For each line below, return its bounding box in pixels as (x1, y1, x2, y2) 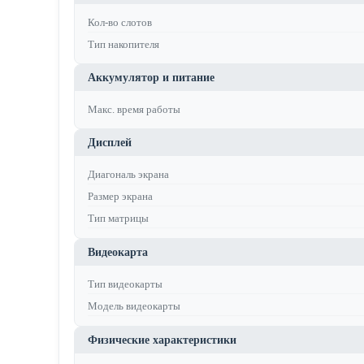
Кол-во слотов (88, 16, 152, 28)
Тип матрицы (88, 212, 149, 224)
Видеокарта (88, 246, 148, 258)
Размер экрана (88, 190, 153, 202)
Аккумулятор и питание (88, 71, 214, 84)
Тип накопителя (88, 38, 159, 50)
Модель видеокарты (88, 300, 180, 312)
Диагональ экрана (88, 168, 169, 180)
